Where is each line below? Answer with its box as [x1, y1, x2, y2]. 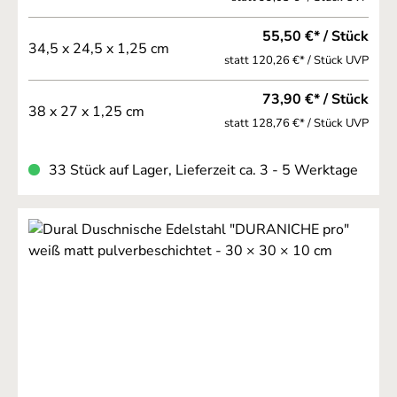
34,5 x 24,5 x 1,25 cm [28, 38, 169, 58]
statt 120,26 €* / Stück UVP [346, 51, 369, 68]
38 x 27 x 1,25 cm [28, 101, 144, 121]
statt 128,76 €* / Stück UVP [346, 114, 369, 131]
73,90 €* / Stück [331, 89, 369, 109]
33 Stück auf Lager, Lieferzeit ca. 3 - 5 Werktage [49, 160, 358, 180]
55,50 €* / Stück [331, 26, 369, 46]
